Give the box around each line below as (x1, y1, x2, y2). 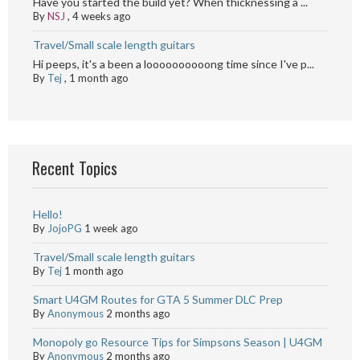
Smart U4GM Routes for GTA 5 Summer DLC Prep (33, 292, 283, 306)
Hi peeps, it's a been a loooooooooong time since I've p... (33, 57, 314, 71)
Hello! (33, 207, 63, 221)
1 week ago (84, 222, 138, 235)
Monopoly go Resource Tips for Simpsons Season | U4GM (33, 335, 322, 349)
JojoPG (47, 222, 82, 235)
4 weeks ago (72, 10, 131, 22)
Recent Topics (32, 156, 117, 180)
